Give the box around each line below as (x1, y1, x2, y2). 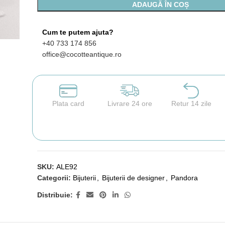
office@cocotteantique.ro (42, 50, 122, 58)
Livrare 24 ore (107, 99, 152, 107)
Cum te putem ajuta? (42, 28, 114, 36)
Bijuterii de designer (101, 173, 165, 182)
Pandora (170, 173, 198, 182)
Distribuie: (37, 191, 73, 199)
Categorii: (37, 173, 71, 182)
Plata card (52, 99, 84, 107)
